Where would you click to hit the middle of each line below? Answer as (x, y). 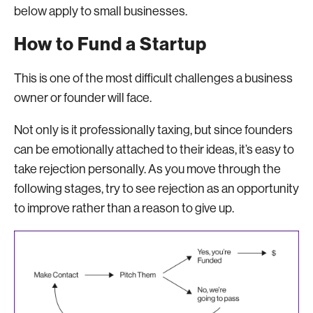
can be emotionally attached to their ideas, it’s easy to (154, 149)
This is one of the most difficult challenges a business (153, 78)
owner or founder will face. (84, 97)
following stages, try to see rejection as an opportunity (156, 188)
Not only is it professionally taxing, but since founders (153, 130)
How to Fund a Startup (110, 44)
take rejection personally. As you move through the (147, 169)
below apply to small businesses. (101, 11)
